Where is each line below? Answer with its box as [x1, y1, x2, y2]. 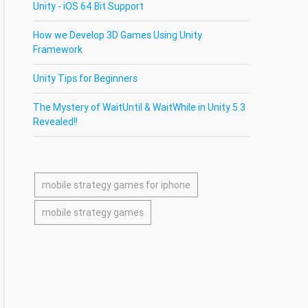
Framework [33, 43, 83, 56]
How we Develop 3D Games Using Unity [33, 29, 203, 41]
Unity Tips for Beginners [33, 72, 138, 85]
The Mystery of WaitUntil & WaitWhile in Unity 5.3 [33, 101, 246, 113]
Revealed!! [33, 115, 78, 128]
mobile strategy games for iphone [42, 179, 191, 191]
